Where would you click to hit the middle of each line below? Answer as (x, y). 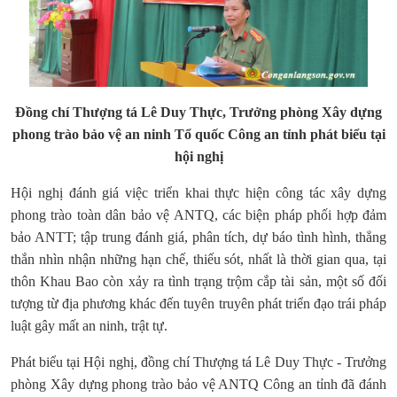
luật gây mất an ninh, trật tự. (89, 326)
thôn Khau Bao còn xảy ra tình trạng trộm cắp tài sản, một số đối (198, 282)
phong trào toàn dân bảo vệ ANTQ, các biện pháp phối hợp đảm (198, 215)
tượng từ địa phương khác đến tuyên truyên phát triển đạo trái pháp (198, 304)
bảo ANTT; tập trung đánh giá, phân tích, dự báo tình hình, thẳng (198, 237)
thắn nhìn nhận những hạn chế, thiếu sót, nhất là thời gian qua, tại (198, 260)
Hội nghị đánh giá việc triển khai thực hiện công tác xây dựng (198, 193)
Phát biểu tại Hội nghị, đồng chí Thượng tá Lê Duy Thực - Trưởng (198, 362)
